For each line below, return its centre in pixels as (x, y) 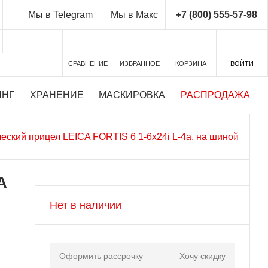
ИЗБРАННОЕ (139, 63)
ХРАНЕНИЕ (57, 95)
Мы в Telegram (60, 15)
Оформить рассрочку (101, 256)
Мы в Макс (134, 15)
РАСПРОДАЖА (215, 95)
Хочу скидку (203, 256)
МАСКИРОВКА (132, 95)
